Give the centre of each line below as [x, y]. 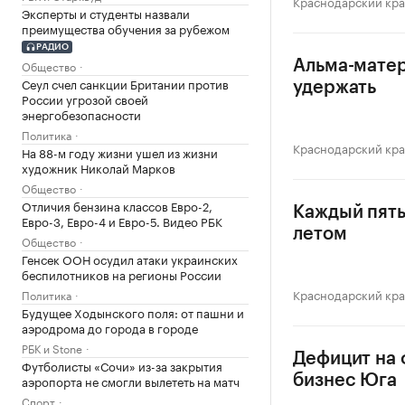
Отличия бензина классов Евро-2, [117, 205]
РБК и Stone [52, 347]
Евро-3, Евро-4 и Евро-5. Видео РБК [122, 220]
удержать [335, 88]
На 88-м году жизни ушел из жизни [120, 151]
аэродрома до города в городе [110, 327]
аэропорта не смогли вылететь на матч [131, 380]
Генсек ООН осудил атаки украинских [130, 258]
